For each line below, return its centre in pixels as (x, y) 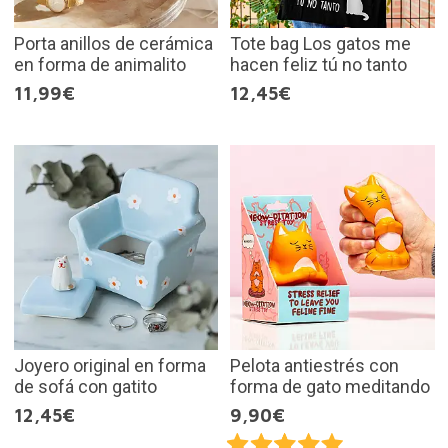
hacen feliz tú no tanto (318, 65)
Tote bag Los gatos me (320, 44)
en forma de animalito (99, 65)
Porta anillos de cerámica (113, 44)
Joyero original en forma (109, 365)
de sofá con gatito (85, 386)
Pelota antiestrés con (314, 365)
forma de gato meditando (330, 386)
